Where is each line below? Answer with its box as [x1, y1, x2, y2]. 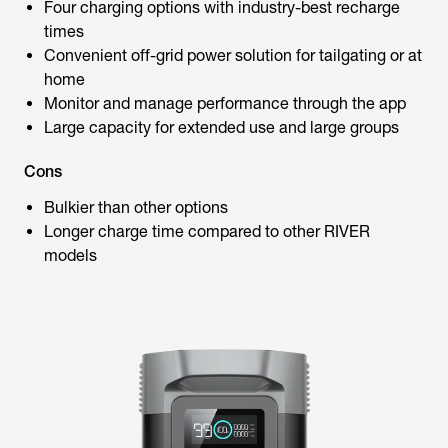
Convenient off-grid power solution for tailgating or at [44, 46, 422, 65]
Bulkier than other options [44, 198, 228, 217]
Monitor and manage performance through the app [44, 94, 406, 113]
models [44, 246, 97, 265]
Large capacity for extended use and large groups [44, 118, 399, 137]
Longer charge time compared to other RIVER [44, 222, 370, 241]
